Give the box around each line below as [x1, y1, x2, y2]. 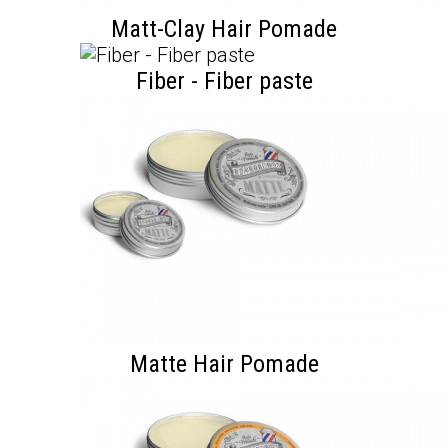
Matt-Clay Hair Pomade [111, 15, 337, 43]
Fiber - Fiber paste [135, 67, 313, 95]
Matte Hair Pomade [129, 350, 319, 378]
